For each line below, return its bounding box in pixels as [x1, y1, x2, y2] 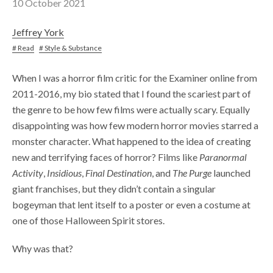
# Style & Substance [39, 43, 102, 53]
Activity [12, 167, 43, 179]
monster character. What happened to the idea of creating [12, 135, 251, 147]
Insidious [47, 167, 82, 179]
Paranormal [199, 151, 247, 163]
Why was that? [12, 243, 73, 255]
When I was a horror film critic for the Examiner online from [12, 72, 257, 84]
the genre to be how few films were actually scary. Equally [12, 104, 250, 116]
